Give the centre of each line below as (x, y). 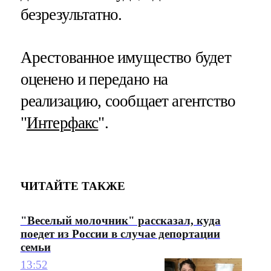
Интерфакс (62, 122)
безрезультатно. (71, 14)
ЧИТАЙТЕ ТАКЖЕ (73, 186)
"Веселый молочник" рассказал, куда (120, 221)
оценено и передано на (94, 79)
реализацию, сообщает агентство (128, 101)
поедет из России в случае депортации (120, 234)
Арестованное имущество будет (126, 57)
